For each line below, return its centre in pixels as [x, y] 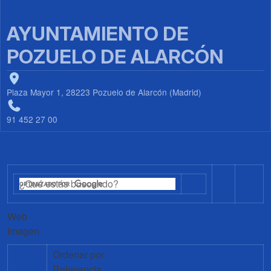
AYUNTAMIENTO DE [98, 33]
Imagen [23, 230]
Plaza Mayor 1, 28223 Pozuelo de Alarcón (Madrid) [104, 92]
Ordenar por [78, 254]
